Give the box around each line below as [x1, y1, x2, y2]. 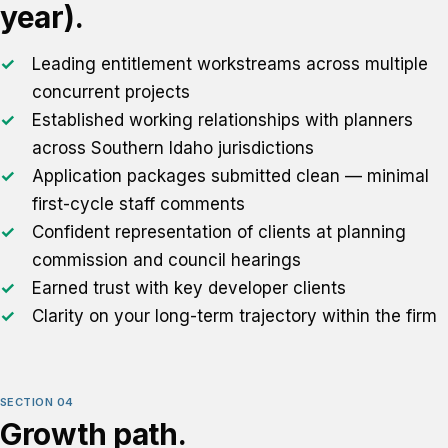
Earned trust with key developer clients [32, 278, 346, 298]
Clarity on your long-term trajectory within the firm [32, 306, 437, 326]
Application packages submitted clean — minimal [32, 166, 429, 186]
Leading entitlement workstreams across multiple [32, 54, 428, 74]
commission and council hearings [32, 250, 301, 270]
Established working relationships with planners [32, 110, 413, 130]
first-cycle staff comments [32, 194, 245, 214]
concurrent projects [32, 82, 190, 102]
